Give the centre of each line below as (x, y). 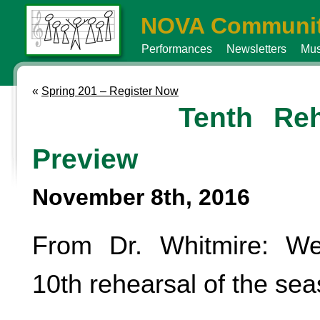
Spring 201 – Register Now (110, 91)
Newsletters (256, 49)
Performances (177, 49)
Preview (85, 159)
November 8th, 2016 (141, 197)
